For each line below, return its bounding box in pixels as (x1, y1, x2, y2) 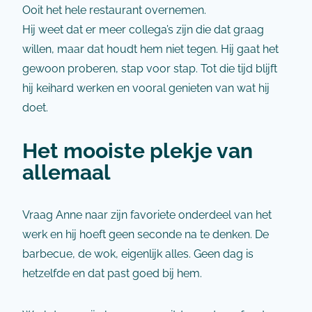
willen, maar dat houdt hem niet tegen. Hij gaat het (22, 42, 279, 56)
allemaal (22, 159, 111, 185)
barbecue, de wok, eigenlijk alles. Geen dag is (22, 247, 253, 260)
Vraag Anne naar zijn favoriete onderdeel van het (22, 208, 272, 221)
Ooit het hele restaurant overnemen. (22, 3, 206, 17)
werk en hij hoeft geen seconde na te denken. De (22, 228, 269, 241)
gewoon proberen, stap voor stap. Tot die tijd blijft (22, 62, 277, 75)
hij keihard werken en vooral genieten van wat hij (22, 81, 270, 95)
